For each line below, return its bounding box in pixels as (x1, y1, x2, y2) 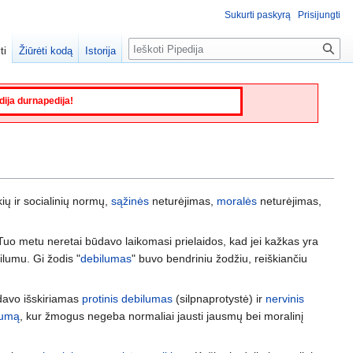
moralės (217, 194, 257, 207)
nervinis (266, 292, 304, 305)
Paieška (128, 37, 187, 55)
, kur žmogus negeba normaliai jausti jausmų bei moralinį (20, 309, 303, 322)
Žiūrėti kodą (19, 45, 73, 58)
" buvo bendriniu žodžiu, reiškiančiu (132, 251, 307, 265)
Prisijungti (298, 9, 340, 20)
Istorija (85, 45, 117, 58)
